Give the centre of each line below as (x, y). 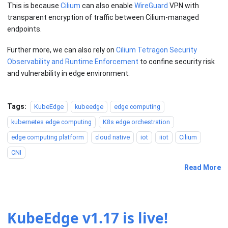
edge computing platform (48, 137)
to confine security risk (177, 61)
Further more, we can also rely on (62, 50)
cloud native (112, 137)
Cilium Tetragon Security (156, 50)
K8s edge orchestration (136, 122)
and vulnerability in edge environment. (68, 73)
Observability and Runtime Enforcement (73, 61)
